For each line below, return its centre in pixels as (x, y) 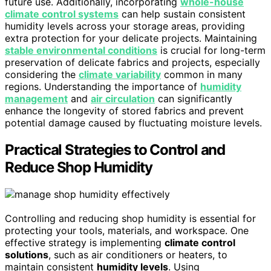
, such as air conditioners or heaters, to (138, 255)
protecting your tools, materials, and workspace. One (127, 231)
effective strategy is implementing (85, 243)
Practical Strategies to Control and (115, 150)
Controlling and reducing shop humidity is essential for (130, 219)
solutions (27, 255)
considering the (42, 75)
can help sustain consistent (182, 14)
